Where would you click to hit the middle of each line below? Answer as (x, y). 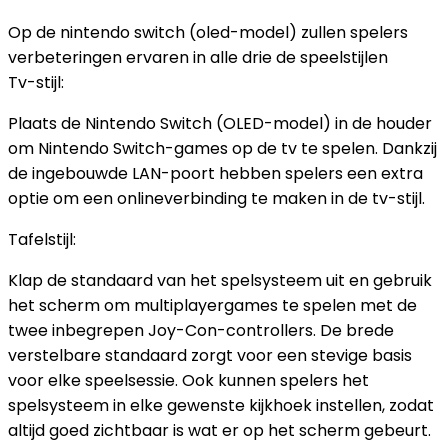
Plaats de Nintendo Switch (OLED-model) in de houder (220, 123)
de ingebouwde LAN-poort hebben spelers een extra (215, 173)
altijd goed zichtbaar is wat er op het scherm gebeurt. (219, 430)
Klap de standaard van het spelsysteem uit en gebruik (220, 280)
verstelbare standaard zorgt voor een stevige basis (210, 355)
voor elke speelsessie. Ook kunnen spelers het (188, 380)
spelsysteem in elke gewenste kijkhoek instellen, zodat (221, 405)
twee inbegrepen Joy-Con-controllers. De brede (201, 330)
